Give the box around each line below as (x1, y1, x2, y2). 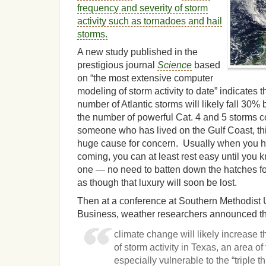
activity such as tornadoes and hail (77, 15, 222, 26)
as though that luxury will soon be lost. (77, 178, 237, 188)
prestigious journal (77, 60, 157, 71)
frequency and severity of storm (77, 2, 208, 13)
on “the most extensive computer (77, 73, 213, 84)
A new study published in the (77, 47, 198, 58)
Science (157, 60, 192, 71)
